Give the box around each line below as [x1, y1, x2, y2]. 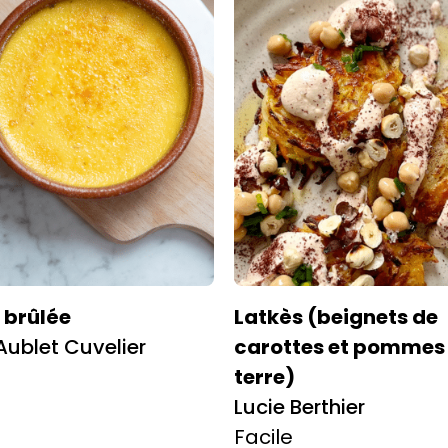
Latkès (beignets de [234, 302, 438, 331]
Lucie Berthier [234, 392, 365, 421]
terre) [234, 362, 295, 391]
